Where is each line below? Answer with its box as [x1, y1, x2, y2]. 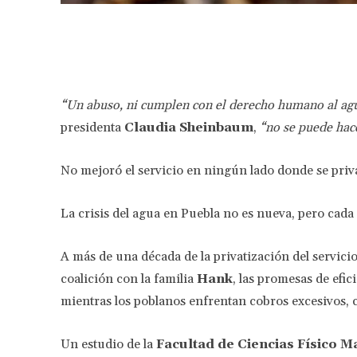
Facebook [252, 34, 291, 46]
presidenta [61, 119, 124, 135]
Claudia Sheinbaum [124, 119, 253, 135]
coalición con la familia [61, 270, 197, 287]
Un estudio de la [61, 335, 153, 352]
